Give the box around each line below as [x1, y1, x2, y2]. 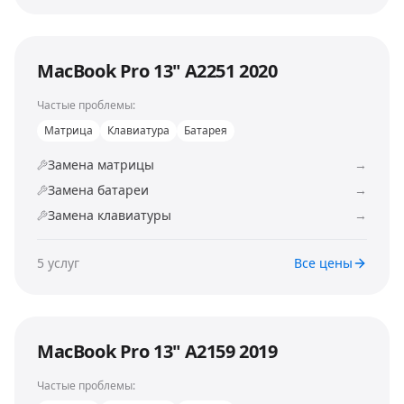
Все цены [294, 254, 353, 271]
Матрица [44, 123, 93, 138]
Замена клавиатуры [48, 207, 171, 224]
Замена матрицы [48, 156, 154, 173]
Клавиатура [107, 123, 170, 138]
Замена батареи [48, 181, 149, 198]
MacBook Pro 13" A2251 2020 [37, 59, 278, 83]
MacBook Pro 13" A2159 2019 [37, 339, 278, 363]
